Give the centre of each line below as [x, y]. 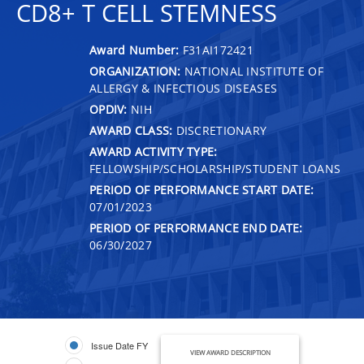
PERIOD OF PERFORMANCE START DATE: [202, 189]
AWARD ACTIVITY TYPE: [154, 151]
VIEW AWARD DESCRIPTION [230, 352]
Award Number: [136, 50]
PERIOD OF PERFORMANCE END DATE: [196, 227]
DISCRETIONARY [220, 130]
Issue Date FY [119, 345]
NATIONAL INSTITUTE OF [252, 71]
